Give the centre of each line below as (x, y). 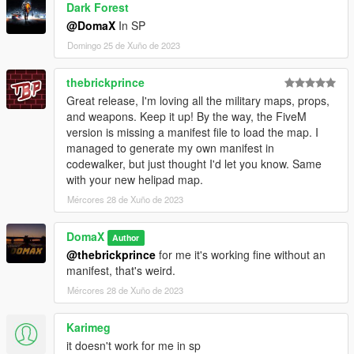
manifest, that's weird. (121, 270)
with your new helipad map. (135, 179)
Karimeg (88, 327)
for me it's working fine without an (241, 254)
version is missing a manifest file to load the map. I (192, 132)
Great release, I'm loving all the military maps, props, (198, 100)
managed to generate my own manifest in (170, 147)
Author (126, 237)
